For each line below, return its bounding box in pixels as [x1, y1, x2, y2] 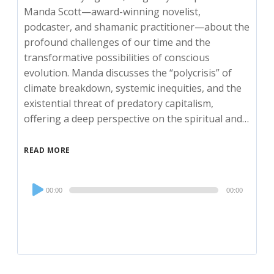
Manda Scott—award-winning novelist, [24, 5, 201, 19]
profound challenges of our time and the [24, 35, 211, 50]
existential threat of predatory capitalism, [24, 97, 214, 111]
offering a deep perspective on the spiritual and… [24, 112, 250, 126]
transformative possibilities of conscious [24, 51, 210, 65]
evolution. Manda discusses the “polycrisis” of [24, 66, 232, 80]
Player [23, 193, 53, 207]
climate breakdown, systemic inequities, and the [24, 81, 242, 95]
